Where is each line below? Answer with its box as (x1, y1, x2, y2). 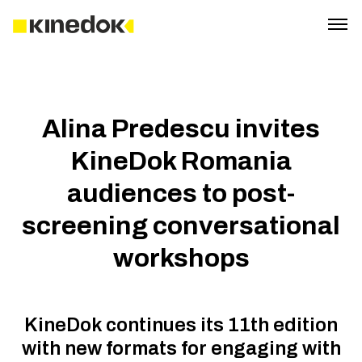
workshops (112, 244, 250, 272)
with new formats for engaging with (21, 338, 341, 359)
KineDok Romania (70, 147, 292, 175)
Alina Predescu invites (42, 115, 320, 143)
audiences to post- (67, 179, 295, 208)
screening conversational (22, 212, 340, 240)
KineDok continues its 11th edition (24, 314, 338, 335)
